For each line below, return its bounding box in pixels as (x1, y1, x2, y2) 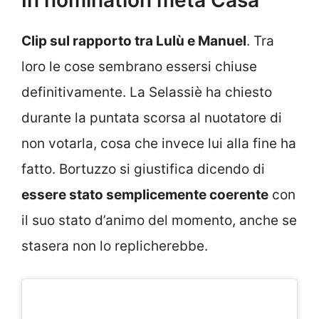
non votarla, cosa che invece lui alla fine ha (21, 135, 296, 152)
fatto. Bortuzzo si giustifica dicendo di (21, 160, 265, 177)
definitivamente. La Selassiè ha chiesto (21, 83, 272, 100)
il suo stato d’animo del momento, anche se (21, 211, 297, 229)
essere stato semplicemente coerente (21, 186, 268, 203)
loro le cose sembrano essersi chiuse (21, 58, 257, 75)
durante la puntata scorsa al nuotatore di (21, 109, 282, 126)
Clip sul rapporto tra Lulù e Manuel (21, 32, 246, 49)
